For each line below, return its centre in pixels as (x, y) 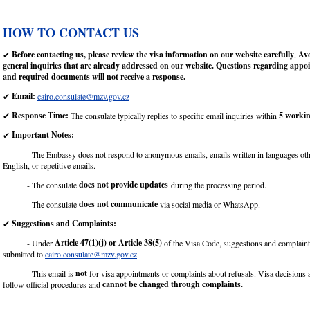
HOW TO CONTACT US (73, 33)
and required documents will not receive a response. (97, 76)
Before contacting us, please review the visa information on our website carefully (153, 54)
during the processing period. (220, 184)
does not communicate (118, 203)
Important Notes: (46, 134)
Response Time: (41, 115)
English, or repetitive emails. (52, 165)
